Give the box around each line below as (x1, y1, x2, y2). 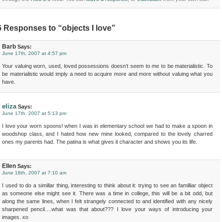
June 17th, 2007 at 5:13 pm (2, 111, 66, 116)
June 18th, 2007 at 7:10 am (2, 170, 66, 175)
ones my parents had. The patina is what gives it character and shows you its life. (2, 139, 197, 145)
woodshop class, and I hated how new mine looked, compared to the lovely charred (2, 131, 213, 137)
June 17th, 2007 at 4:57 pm (2, 51, 66, 56)
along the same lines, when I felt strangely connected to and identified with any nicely (2, 198, 213, 204)
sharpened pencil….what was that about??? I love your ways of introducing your (2, 206, 213, 212)
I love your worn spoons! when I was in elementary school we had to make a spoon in (2, 123, 213, 129)
